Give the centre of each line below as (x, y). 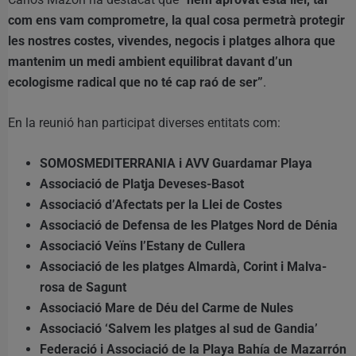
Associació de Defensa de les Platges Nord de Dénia (189, 226)
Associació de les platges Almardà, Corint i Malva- (183, 267)
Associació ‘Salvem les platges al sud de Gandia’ (179, 329)
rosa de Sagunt (83, 288)
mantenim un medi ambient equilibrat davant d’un (150, 62)
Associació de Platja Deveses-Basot (142, 184)
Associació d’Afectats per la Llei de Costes (161, 205)
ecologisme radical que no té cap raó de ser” (135, 83)
